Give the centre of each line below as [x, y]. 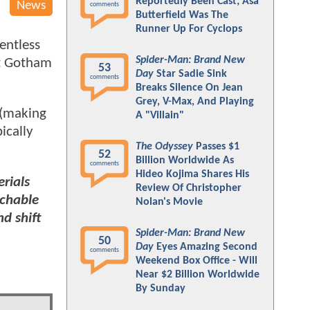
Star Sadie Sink [190, 74]
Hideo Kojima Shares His [192, 174]
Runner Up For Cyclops [189, 29]
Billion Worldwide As [185, 161]
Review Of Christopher [189, 188]
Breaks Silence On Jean [189, 88]
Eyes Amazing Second [206, 247]
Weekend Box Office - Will [197, 261]
